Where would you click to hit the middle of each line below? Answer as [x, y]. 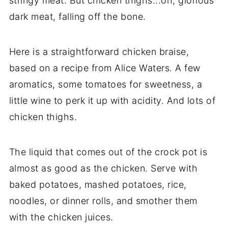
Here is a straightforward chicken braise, [99, 51]
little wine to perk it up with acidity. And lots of [112, 100]
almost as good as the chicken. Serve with [103, 168]
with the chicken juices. [61, 217]
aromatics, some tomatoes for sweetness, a [106, 84]
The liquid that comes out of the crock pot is [108, 152]
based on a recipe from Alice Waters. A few [105, 68]
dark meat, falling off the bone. [77, 16]
